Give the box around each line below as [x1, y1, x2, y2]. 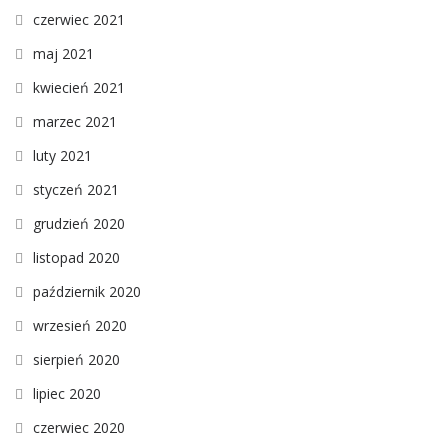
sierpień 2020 [33, 349, 120, 369]
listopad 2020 [33, 247, 120, 267]
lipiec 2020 [33, 383, 101, 403]
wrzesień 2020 [33, 315, 127, 335]
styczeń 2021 [33, 179, 119, 199]
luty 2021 [33, 145, 92, 165]
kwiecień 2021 [33, 77, 125, 97]
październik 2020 [33, 281, 141, 301]
